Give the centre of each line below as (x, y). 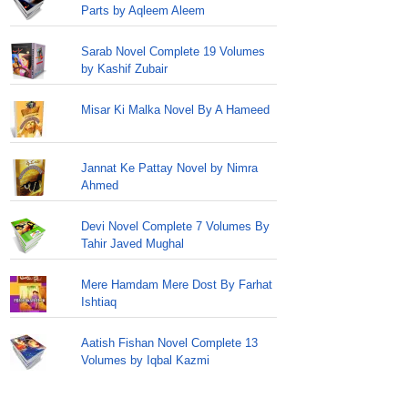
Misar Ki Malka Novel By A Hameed (175, 110)
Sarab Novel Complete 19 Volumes (173, 51)
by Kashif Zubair (124, 69)
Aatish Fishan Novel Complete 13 (169, 343)
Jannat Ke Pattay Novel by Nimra (169, 168)
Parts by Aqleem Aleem (143, 10)
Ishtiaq (98, 302)
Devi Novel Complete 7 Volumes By (175, 226)
